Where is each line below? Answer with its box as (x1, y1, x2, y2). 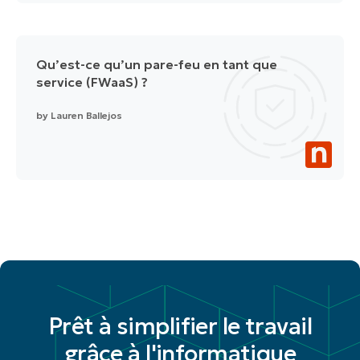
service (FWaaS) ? (36, 74, 148, 91)
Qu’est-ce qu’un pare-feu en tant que (36, 56, 277, 73)
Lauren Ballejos (50, 109, 123, 122)
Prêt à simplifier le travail (48, 312, 312, 342)
